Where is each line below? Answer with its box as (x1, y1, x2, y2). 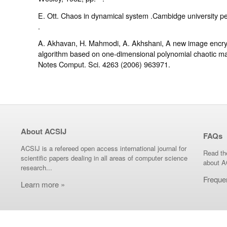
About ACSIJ (21, 126, 66, 137)
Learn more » (21, 179, 65, 190)
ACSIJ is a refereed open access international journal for (21, 143, 186, 154)
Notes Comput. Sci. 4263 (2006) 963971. (37, 59, 170, 70)
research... (21, 163, 52, 173)
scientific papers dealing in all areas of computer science (21, 153, 187, 163)
